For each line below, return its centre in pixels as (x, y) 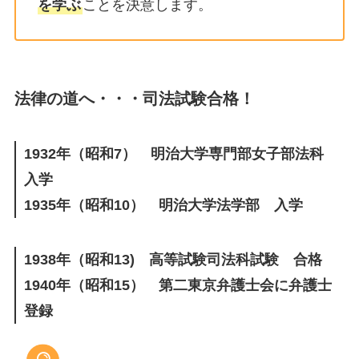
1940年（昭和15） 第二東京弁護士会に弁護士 (177, 286)
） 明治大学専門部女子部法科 (230, 154)
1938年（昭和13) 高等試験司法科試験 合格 (173, 260)
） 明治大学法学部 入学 (216, 206)
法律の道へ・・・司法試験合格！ (134, 98)
